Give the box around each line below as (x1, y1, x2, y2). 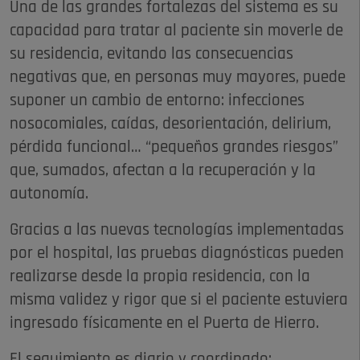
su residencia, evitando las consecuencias (10, 46, 293, 63)
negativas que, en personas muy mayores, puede (10, 69, 346, 87)
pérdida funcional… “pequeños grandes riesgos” (10, 139, 338, 157)
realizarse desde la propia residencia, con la (10, 268, 310, 286)
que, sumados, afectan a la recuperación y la (10, 162, 316, 180)
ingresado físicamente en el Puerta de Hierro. (10, 315, 319, 333)
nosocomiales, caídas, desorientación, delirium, (10, 116, 331, 133)
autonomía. (10, 186, 88, 203)
